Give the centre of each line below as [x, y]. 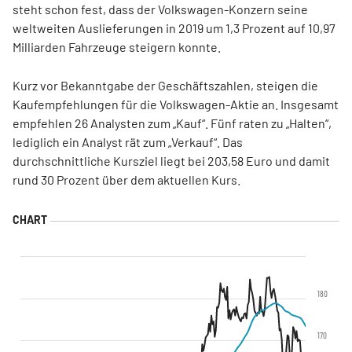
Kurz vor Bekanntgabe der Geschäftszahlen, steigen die [165, 85]
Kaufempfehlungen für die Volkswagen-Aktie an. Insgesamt [176, 104]
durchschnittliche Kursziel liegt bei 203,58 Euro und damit [171, 161]
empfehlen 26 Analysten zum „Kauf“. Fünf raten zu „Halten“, [172, 123]
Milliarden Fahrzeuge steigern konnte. [117, 47]
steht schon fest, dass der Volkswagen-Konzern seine [160, 9]
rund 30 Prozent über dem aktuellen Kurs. [126, 180]
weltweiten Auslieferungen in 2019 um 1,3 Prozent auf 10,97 [174, 28]
